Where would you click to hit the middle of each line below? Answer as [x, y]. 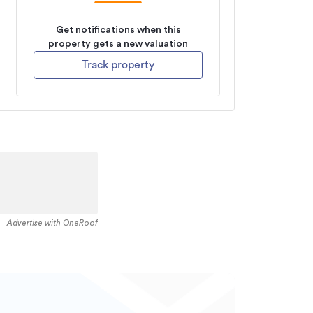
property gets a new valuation [118, 44]
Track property [118, 65]
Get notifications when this [118, 30]
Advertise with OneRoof [52, 223]
